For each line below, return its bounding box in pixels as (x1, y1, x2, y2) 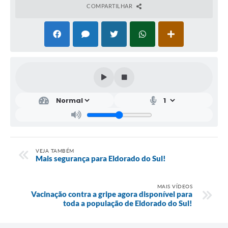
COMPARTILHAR (87, 3, 134, 10)
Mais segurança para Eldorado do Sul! (36, 154, 166, 163)
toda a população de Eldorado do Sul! (63, 198, 192, 208)
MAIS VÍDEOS (157, 183, 192, 190)
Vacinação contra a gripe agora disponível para (31, 189, 192, 199)
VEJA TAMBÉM (36, 148, 74, 154)
